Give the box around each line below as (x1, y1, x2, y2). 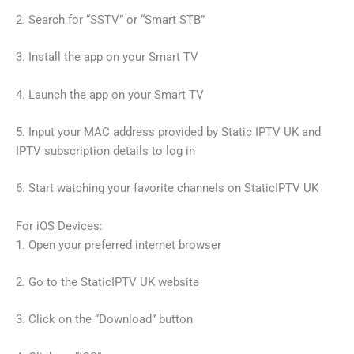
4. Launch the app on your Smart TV (16, 87, 204, 102)
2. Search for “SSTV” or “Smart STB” (16, 12, 205, 27)
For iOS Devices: (16, 218, 103, 233)
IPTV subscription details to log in (16, 143, 195, 158)
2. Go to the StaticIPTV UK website (16, 275, 199, 289)
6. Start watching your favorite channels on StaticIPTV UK (16, 181, 318, 196)
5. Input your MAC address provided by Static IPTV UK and (16, 124, 321, 139)
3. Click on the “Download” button (16, 312, 193, 327)
